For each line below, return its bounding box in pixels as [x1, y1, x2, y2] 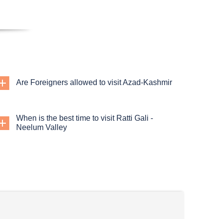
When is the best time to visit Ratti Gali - [16, 114, 153, 122]
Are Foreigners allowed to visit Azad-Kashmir [16, 78, 172, 87]
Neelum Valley [16, 123, 67, 131]
